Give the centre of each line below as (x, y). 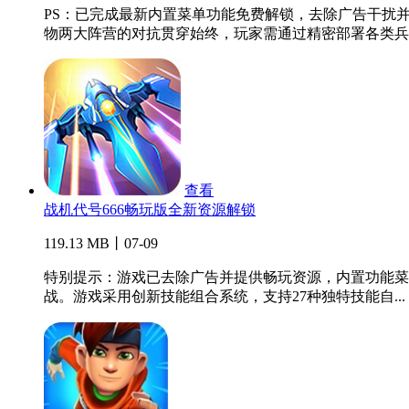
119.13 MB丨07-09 (101, 244)
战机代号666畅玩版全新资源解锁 (150, 210)
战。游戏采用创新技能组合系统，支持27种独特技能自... (225, 297)
